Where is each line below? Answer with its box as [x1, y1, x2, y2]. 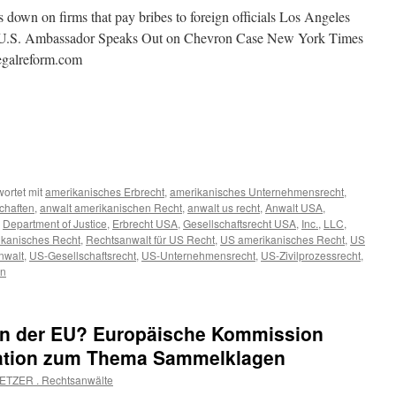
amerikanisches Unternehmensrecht [170, 184, 344, 199]
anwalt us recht [187, 200, 260, 215]
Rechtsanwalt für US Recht [86, 232, 215, 247]
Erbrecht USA [112, 216, 178, 231]
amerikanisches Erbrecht [45, 184, 164, 199]
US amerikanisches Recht [220, 232, 345, 247]
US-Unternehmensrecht [141, 247, 255, 263]
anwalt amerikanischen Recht [40, 200, 182, 215]
